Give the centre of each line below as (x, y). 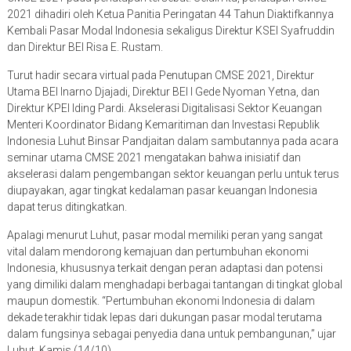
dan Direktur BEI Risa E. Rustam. (85, 47)
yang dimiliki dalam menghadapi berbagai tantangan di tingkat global (174, 285)
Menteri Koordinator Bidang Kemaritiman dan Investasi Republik (163, 125)
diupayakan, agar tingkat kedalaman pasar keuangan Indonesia (162, 191)
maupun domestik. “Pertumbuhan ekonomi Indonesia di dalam (161, 301)
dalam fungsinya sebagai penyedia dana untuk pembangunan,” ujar (171, 334)
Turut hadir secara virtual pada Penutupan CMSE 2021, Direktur (160, 76)
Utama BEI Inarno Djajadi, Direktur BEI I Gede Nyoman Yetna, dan (163, 92)
